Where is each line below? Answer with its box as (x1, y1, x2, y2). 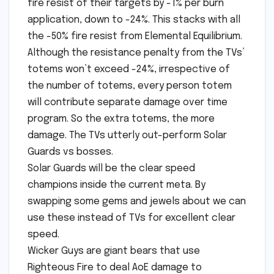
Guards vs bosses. (28, 147, 113, 158)
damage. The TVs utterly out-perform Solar (28, 130, 227, 141)
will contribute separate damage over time (28, 97, 228, 108)
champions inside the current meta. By (28, 180, 206, 191)
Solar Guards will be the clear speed (28, 163, 195, 174)
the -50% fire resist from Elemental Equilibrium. (28, 31, 242, 42)
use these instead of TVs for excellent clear (28, 213, 235, 224)
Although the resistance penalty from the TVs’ (28, 48, 245, 59)
